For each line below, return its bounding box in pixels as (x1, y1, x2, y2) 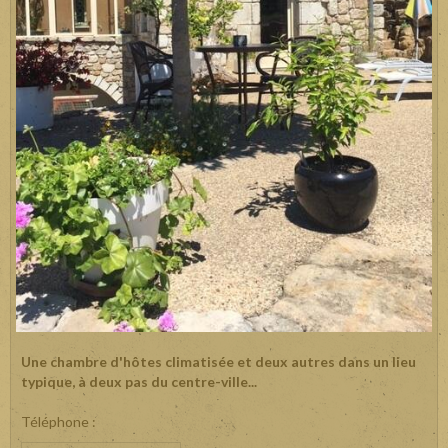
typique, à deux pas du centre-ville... (21, 373, 257, 391)
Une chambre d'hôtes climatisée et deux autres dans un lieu (21, 353, 416, 371)
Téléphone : (21, 413, 96, 431)
